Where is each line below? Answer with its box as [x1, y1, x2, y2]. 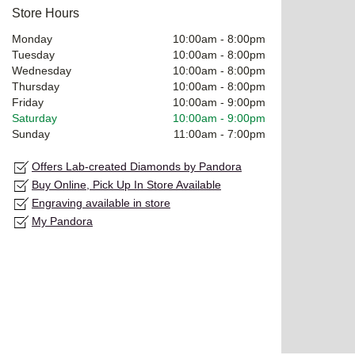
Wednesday [12, 63, 71, 77]
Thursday [12, 79, 59, 93]
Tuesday [12, 48, 55, 61]
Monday [12, 32, 52, 45]
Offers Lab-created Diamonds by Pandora [32, 159, 242, 173]
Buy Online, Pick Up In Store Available [32, 177, 221, 191]
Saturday [12, 111, 57, 124]
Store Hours [12, 6, 79, 20]
